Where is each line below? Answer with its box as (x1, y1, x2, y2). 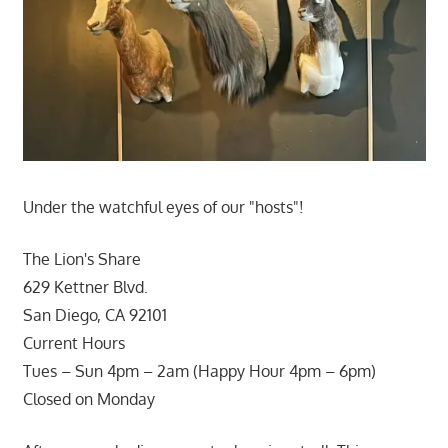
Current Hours (22, 332, 125, 353)
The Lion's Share (22, 248, 141, 269)
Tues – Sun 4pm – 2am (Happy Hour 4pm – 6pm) (22, 360, 376, 381)
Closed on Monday (22, 388, 155, 409)
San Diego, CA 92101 (22, 304, 167, 325)
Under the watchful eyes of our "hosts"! (22, 196, 304, 217)
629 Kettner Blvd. (22, 276, 148, 297)
